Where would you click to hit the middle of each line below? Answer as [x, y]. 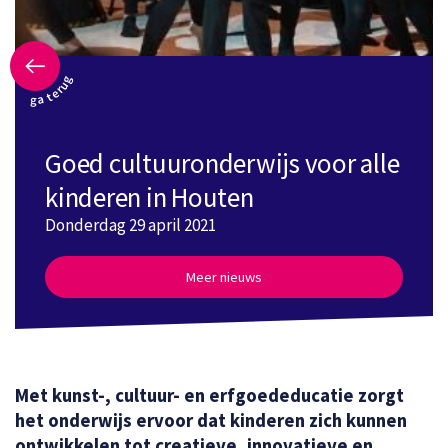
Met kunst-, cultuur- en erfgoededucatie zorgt [209, 396]
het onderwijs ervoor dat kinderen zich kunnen [211, 421]
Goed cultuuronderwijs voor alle [222, 163]
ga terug [52, 90]
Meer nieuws [224, 277]
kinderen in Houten [149, 197]
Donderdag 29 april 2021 [130, 225]
